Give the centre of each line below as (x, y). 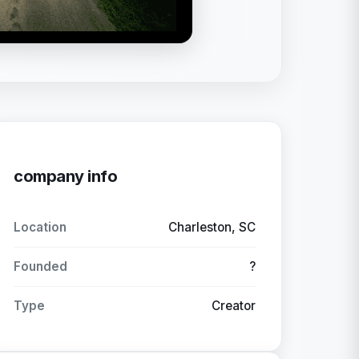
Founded (40, 266)
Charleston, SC (212, 227)
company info (65, 176)
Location (40, 227)
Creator (234, 306)
